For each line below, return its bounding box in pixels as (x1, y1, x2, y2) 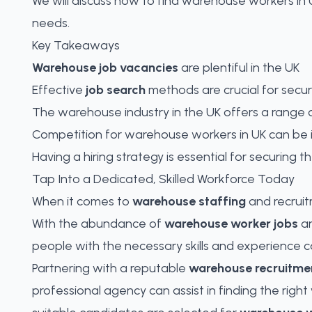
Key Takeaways (32, 38, 120, 53)
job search (86, 82, 146, 97)
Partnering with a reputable (32, 260, 189, 276)
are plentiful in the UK (178, 60, 299, 75)
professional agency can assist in (32, 283, 219, 298)
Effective (32, 82, 86, 97)
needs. (32, 15, 70, 31)
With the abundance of (32, 216, 164, 231)
